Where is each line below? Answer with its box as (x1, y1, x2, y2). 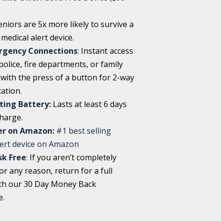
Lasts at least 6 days (53, 98, 127, 110)
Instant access (81, 45, 134, 56)
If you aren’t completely (30, 151, 117, 163)
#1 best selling (54, 125, 111, 136)
